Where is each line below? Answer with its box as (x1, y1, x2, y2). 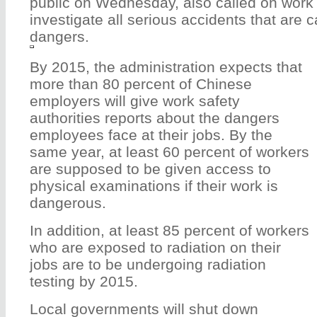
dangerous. (30, 194, 106, 211)
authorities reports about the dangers (30, 109, 279, 126)
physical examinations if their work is (30, 177, 278, 194)
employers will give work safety (30, 92, 240, 109)
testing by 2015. (30, 272, 138, 289)
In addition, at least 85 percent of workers (30, 221, 309, 238)
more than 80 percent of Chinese (30, 75, 252, 92)
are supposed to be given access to (30, 160, 271, 177)
